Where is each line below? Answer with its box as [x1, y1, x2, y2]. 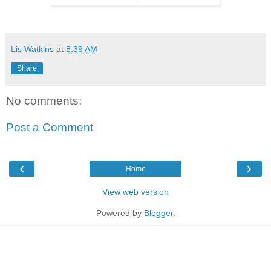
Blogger [143, 208, 173, 218]
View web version [102, 187, 169, 197]
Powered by [96, 208, 144, 218]
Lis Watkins [11, 44, 54, 54]
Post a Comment [6, 120, 93, 134]
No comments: [6, 94, 82, 108]
